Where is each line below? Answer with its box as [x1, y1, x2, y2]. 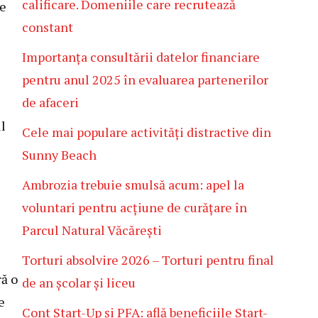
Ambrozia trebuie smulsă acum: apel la [22, 176, 244, 193]
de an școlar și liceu [22, 274, 136, 291]
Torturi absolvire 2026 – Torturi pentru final [22, 251, 274, 268]
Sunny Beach [22, 146, 97, 163]
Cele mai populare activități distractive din [22, 124, 271, 141]
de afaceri [22, 94, 79, 111]
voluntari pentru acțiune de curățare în [22, 199, 247, 216]
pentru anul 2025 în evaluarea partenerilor [22, 71, 268, 88]
